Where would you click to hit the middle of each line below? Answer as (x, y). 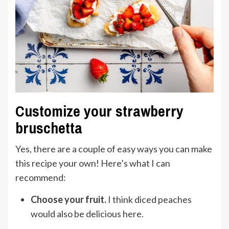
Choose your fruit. (68, 200)
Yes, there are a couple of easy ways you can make (114, 149)
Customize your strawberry (99, 111)
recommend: (41, 178)
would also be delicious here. (87, 214)
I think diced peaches (149, 200)
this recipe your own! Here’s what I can (93, 163)
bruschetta (49, 128)
